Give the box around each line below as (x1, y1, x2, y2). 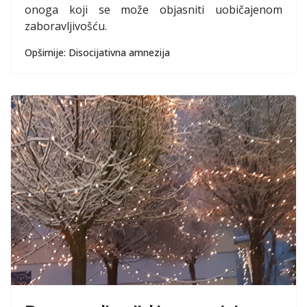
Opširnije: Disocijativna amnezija (25, 45, 170, 59)
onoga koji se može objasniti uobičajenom (25, 1, 282, 17)
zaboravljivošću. (25, 18, 107, 34)
